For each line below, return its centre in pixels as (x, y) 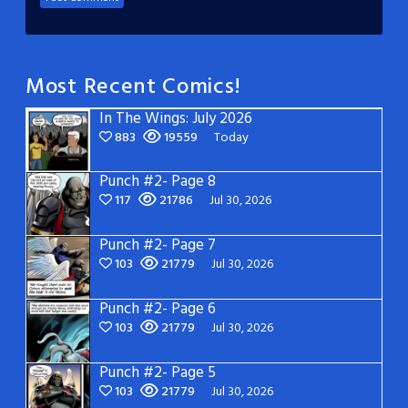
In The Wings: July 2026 (176, 118)
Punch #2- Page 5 (158, 372)
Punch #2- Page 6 (158, 309)
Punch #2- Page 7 (158, 245)
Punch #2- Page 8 (158, 181)
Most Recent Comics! (133, 87)
